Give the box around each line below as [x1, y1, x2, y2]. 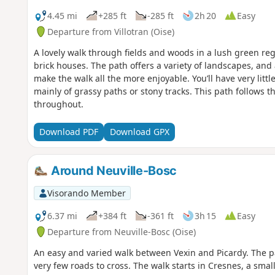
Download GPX [109, 126, 169, 138]
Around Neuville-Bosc [48, 163, 177, 178]
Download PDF [39, 126, 98, 138]
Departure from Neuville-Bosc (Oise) [47, 225, 196, 238]
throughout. [33, 98, 83, 110]
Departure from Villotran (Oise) [47, 25, 174, 37]
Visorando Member [47, 187, 126, 199]
